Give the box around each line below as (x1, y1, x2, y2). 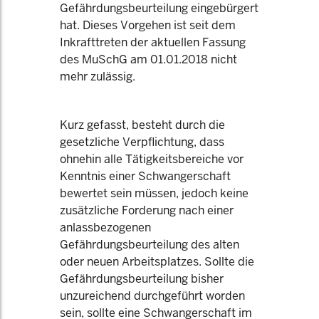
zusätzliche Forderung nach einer (60, 203, 234, 218)
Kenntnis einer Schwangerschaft (60, 169, 231, 184)
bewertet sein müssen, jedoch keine (60, 186, 249, 201)
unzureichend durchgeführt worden (60, 288, 245, 303)
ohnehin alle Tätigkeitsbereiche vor (60, 152, 244, 167)
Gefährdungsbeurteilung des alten (60, 237, 239, 252)
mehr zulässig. (60, 69, 135, 84)
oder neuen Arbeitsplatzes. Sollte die (60, 254, 254, 269)
